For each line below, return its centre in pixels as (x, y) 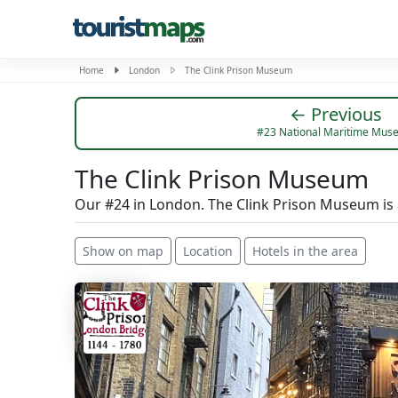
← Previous (336, 114)
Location (208, 251)
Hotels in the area (305, 251)
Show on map (123, 251)
